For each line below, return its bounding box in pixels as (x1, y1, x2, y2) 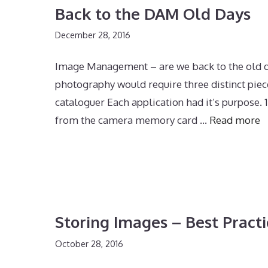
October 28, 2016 (55, 237, 123, 249)
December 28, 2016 (55, 29, 130, 41)
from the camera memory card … (55, 114, 209, 127)
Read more (209, 114, 260, 127)
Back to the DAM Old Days (55, 3, 251, 23)
